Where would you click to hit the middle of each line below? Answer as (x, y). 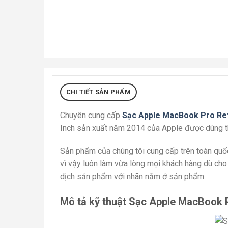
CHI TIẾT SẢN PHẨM (98, 92)
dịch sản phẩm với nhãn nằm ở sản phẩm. (133, 177)
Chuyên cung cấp (91, 115)
